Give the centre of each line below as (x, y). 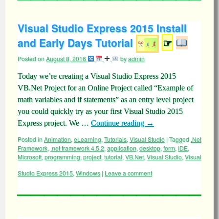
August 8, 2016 (66, 58)
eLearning (88, 139)
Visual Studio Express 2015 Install (102, 28)
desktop (150, 148)
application (122, 148)
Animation (57, 139)
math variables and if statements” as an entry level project (106, 99)
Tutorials (115, 139)
